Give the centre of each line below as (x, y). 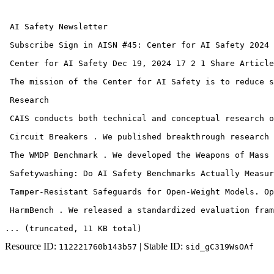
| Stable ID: (161, 246)
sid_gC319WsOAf (220, 247)
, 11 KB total (105, 228)
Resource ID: (32, 246)
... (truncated (39, 228)
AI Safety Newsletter (59, 27)
